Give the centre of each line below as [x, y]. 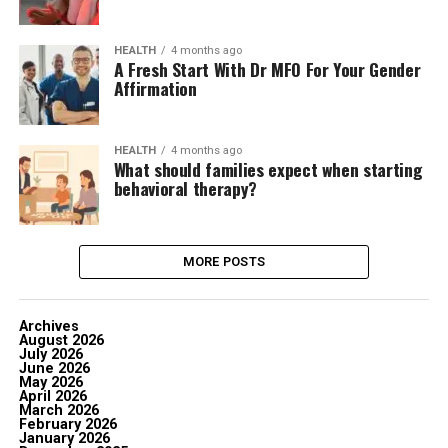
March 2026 [58, 410]
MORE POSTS [224, 261]
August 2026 [61, 340]
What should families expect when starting [268, 168]
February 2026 [67, 424]
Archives [48, 326]
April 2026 [52, 396]
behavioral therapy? [185, 187]
